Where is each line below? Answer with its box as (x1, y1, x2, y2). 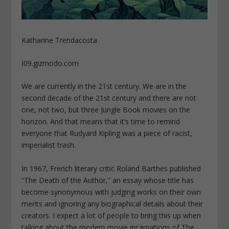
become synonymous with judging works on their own (21, 187, 201, 197)
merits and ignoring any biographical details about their (21, 198, 203, 209)
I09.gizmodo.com (21, 58, 79, 68)
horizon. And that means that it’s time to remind (21, 117, 180, 127)
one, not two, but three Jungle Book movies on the (21, 105, 191, 115)
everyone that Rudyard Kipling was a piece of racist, (21, 128, 193, 139)
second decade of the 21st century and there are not (21, 93, 197, 103)
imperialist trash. (21, 140, 76, 150)
